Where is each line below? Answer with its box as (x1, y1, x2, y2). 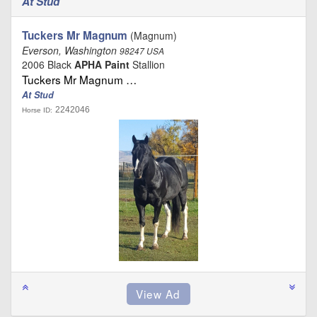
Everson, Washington (22, 42, 120, 57)
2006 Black (22, 57, 74, 71)
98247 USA (120, 45, 164, 57)
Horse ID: (22, 105, 52, 114)
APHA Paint (74, 57, 129, 71)
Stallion (129, 57, 165, 71)
